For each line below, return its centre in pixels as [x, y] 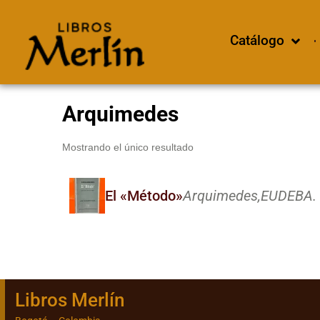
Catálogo [257, 40]
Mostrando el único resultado [128, 147]
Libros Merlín [70, 300]
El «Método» [144, 196]
